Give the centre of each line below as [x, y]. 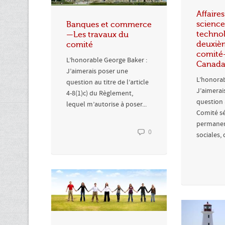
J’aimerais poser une [97, 72]
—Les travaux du [97, 35]
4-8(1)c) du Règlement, [100, 94]
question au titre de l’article [107, 83]
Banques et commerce [109, 25]
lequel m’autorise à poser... [106, 105]
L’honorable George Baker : [107, 61]
